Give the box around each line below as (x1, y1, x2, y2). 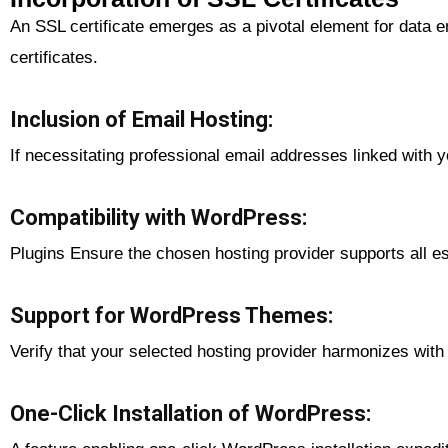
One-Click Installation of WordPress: (10, 400, 371, 426)
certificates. (10, 47, 98, 67)
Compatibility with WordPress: (10, 204, 307, 230)
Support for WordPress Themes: (10, 302, 333, 328)
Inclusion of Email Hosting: (10, 106, 273, 132)
